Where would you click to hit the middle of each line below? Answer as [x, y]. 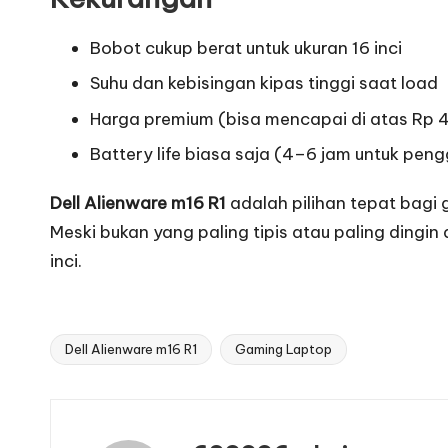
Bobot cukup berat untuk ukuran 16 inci [246, 48]
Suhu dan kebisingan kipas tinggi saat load [264, 83]
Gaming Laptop [283, 349]
